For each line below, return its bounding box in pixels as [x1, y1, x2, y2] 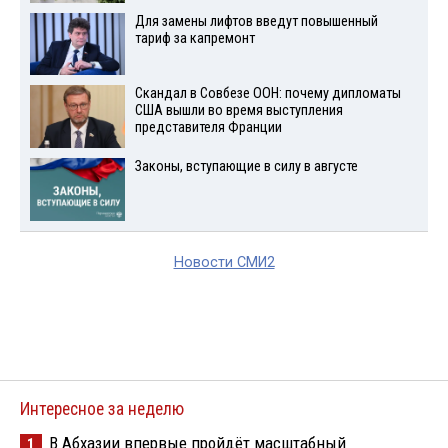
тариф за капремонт [134, 29, 255, 47]
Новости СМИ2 [173, 254, 275, 271]
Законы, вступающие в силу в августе [134, 158, 358, 176]
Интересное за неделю [20, 399, 184, 419]
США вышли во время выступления [134, 102, 343, 120]
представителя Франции [134, 119, 282, 137]
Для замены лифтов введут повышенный [134, 12, 378, 30]
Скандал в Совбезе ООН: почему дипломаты [134, 85, 401, 103]
